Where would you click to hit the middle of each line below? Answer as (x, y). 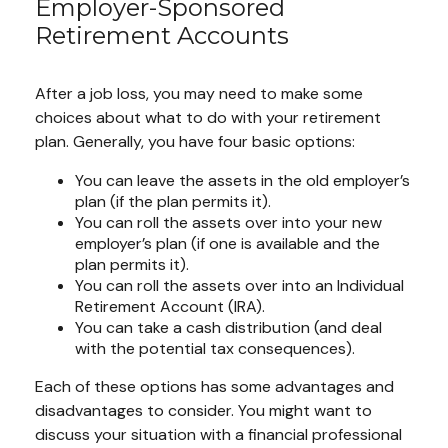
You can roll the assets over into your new (228, 223)
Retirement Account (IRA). (170, 307)
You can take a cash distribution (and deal (228, 328)
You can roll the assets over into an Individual (239, 286)
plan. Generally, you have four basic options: (195, 142)
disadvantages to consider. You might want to (203, 411)
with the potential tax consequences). (215, 349)
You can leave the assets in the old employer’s (242, 181)
